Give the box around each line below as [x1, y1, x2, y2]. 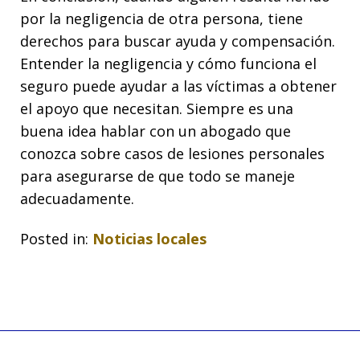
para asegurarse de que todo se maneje [20, 166, 295, 186]
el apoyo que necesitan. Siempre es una [20, 98, 293, 118]
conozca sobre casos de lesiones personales [20, 143, 325, 163]
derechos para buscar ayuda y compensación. [20, 31, 335, 51]
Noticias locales [92, 229, 207, 249]
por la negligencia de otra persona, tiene [20, 8, 303, 28]
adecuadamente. [20, 188, 134, 208]
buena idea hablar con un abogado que [20, 121, 291, 141]
